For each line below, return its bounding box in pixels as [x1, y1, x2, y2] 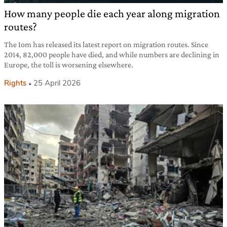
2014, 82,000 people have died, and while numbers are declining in [4, 50, 219, 59]
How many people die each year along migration [4, 7, 220, 20]
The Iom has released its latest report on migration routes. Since [4, 40, 208, 49]
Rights [4, 78, 26, 88]
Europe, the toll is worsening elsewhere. [4, 60, 133, 69]
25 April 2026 [33, 78, 81, 88]
